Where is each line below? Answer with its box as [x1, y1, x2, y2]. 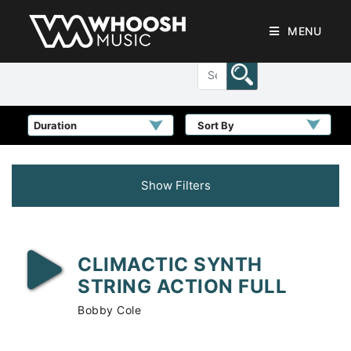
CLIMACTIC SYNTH [78, 253, 262, 276]
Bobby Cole [78, 303, 141, 317]
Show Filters [140, 178, 211, 193]
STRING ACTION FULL [78, 275, 287, 298]
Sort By [197, 119, 234, 132]
